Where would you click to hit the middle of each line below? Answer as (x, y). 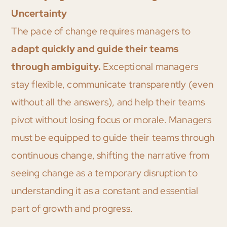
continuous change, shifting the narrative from (110, 156)
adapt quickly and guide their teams (95, 49)
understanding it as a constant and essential (105, 191)
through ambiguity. (57, 67)
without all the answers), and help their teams (108, 102)
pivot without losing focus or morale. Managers (111, 120)
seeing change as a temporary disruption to (104, 173)
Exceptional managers (151, 67)
